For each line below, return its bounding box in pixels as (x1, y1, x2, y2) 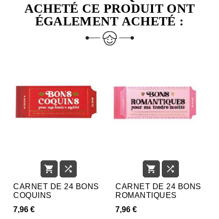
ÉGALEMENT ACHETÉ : (35, 14, 184, 28)
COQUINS (13, 191, 52, 199)
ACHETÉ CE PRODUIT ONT (24, 1, 195, 16)
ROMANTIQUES (115, 191, 177, 199)
